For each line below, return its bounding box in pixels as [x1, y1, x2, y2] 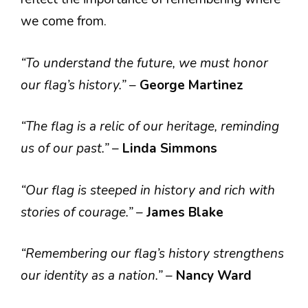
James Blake [146, 203, 223, 221]
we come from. [21, 12, 107, 30]
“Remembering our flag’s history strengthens [21, 245, 284, 263]
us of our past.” [21, 140, 112, 157]
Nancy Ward [176, 267, 252, 285]
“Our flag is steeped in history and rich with [21, 181, 275, 199]
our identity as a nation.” [21, 267, 166, 285]
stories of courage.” [21, 203, 136, 221]
